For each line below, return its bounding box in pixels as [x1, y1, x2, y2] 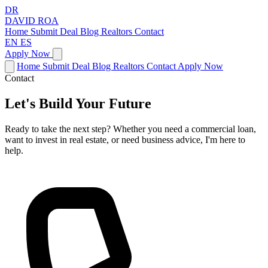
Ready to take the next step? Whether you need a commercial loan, [5, 123, 256, 134]
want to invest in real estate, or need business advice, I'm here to [5, 134, 245, 145]
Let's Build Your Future [5, 95, 151, 111]
